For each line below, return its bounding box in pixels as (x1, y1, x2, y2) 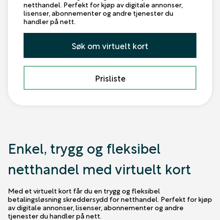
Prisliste (94, 71, 126, 84)
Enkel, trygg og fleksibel (8, 137, 161, 158)
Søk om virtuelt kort (72, 39, 148, 52)
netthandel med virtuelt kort (8, 157, 191, 178)
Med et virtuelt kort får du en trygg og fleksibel (8, 185, 160, 195)
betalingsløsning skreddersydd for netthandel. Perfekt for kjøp (8, 193, 212, 204)
